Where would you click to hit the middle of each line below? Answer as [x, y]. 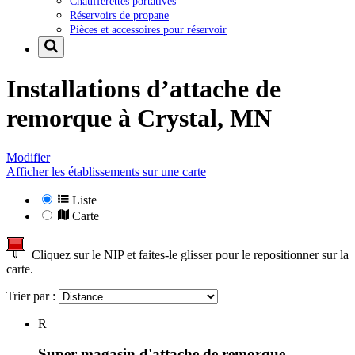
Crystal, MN [204, 118]
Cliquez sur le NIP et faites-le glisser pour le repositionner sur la [187, 254]
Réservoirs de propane [119, 15]
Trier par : [32, 296]
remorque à [72, 118]
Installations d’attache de [143, 89]
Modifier [28, 157]
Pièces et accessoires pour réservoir [148, 29]
